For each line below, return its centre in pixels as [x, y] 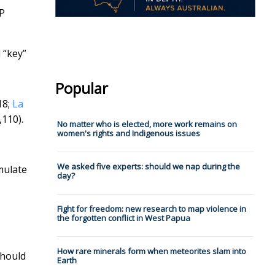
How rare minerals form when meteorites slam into [151, 251]
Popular [81, 88]
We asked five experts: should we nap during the [148, 167]
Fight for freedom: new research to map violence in [151, 209]
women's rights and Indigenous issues [128, 134]
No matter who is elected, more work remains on [147, 124]
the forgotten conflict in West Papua [123, 218]
